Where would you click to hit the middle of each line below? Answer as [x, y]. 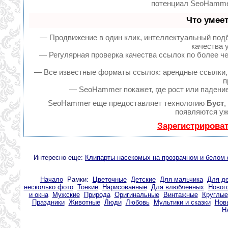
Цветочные [109, 179]
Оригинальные [137, 195]
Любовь [137, 202]
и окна [38, 195]
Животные [84, 202]
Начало [51, 179]
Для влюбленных [177, 187]
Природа [97, 195]
